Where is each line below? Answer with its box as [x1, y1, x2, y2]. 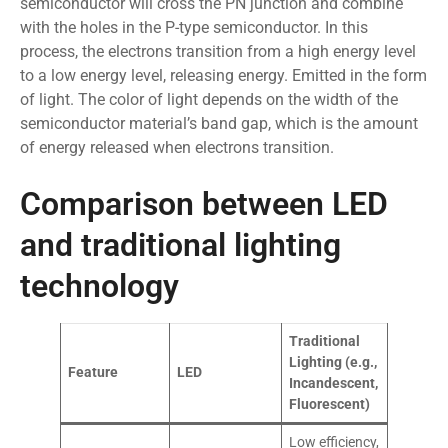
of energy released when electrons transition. [20, 137, 334, 157]
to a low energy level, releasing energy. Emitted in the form [20, 65, 427, 85]
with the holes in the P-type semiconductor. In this [20, 17, 368, 37]
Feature [68, 363, 119, 381]
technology [20, 266, 179, 305]
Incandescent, [289, 374, 379, 392]
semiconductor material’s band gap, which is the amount [20, 113, 418, 133]
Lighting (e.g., [289, 353, 378, 371]
